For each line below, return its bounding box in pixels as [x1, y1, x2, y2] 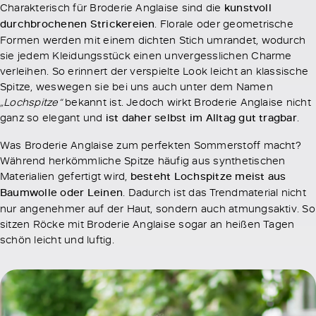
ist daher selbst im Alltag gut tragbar [105, 110, 297, 126]
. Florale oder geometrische [154, 16, 293, 31]
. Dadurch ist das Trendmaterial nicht [123, 185, 306, 200]
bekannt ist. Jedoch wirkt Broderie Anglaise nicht [61, 95, 311, 109]
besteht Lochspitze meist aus [130, 169, 286, 184]
